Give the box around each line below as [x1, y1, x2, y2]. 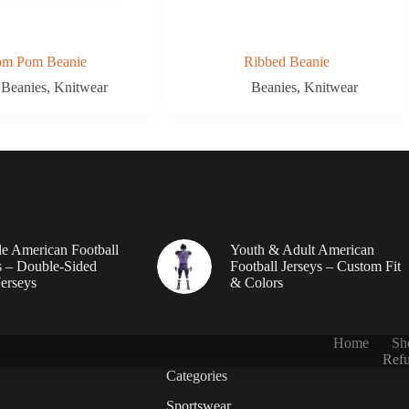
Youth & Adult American [229, 241, 374, 257]
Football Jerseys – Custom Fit [229, 257, 401, 274]
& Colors [229, 274, 283, 290]
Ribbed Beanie [243, 53, 330, 69]
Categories [165, 368, 227, 383]
